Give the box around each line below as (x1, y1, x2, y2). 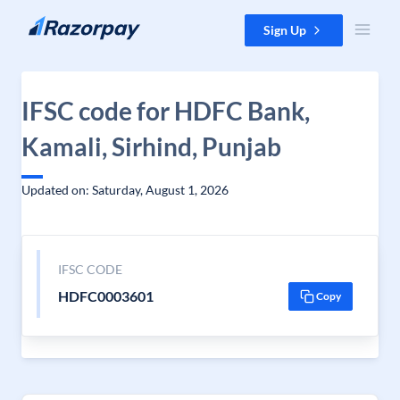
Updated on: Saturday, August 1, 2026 (21, 182, 229, 197)
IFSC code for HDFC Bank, (21, 96, 310, 126)
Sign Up (263, 22, 306, 37)
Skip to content (14, 15, 99, 30)
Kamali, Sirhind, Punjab (21, 131, 281, 162)
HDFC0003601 (57, 287, 154, 304)
